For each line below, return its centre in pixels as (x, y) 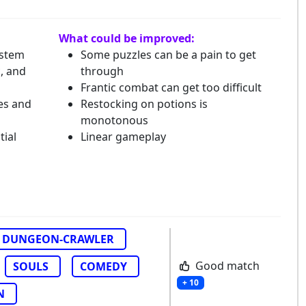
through (102, 71)
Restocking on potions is (144, 104)
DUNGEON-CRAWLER (58, 239)
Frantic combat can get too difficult (171, 87)
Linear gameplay (123, 137)
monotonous (114, 120)
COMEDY (103, 266)
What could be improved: (126, 38)
